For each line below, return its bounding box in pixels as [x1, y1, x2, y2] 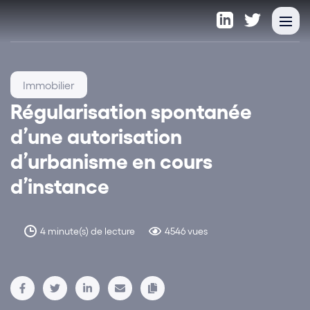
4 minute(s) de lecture [40, 225, 135, 237]
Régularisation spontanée [10, 98, 252, 123]
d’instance [10, 172, 109, 198]
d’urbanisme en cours [10, 147, 212, 173]
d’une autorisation [10, 122, 182, 148]
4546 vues [165, 225, 208, 237]
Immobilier [23, 78, 75, 91]
